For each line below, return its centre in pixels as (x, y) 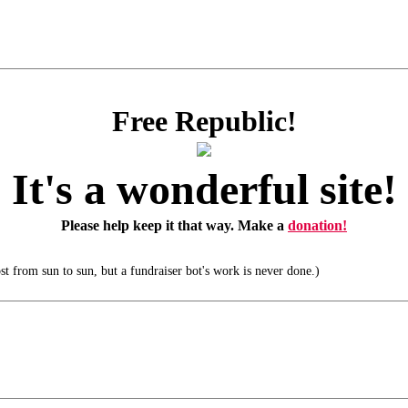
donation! (317, 225)
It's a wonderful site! (204, 189)
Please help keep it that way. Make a (174, 225)
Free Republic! (204, 121)
